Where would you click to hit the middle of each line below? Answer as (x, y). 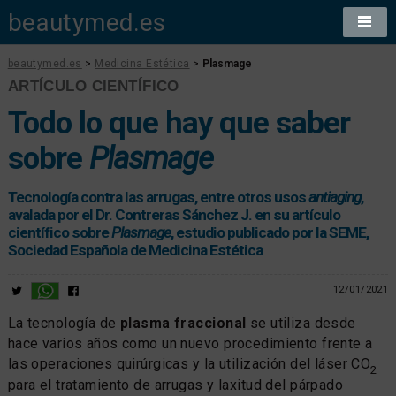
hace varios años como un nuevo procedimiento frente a (190, 343)
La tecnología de (64, 323)
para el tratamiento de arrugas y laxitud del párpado (175, 385)
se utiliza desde (301, 323)
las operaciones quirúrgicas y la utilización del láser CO (189, 363)
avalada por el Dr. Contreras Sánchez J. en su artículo (174, 214)
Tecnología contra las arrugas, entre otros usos (158, 197)
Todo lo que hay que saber (179, 122)
